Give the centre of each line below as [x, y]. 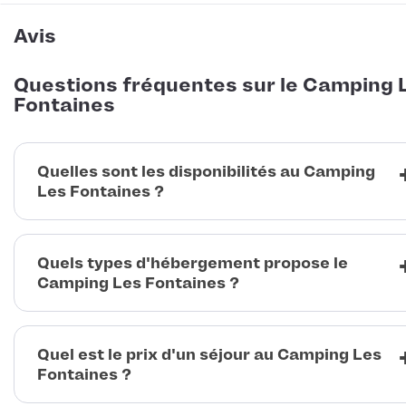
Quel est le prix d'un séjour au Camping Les [209, 355]
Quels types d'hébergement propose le [193, 263]
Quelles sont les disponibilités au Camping [206, 172]
